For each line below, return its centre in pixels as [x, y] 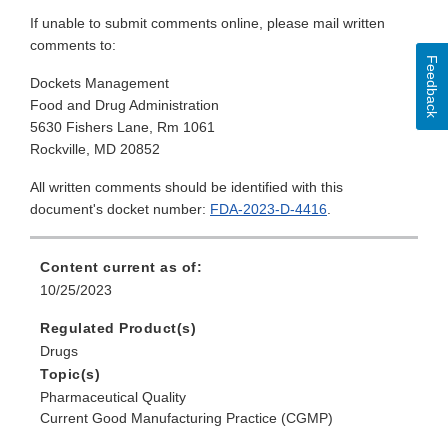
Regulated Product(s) [118, 328]
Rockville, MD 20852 [95, 149]
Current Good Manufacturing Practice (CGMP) [186, 418]
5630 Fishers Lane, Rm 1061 [122, 127]
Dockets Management [99, 83]
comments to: [73, 45]
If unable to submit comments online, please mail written [207, 23]
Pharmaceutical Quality [113, 397]
